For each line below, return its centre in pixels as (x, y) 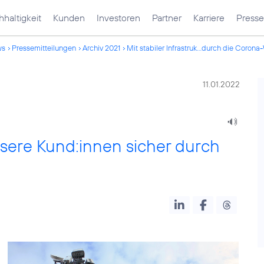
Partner (167, 18)
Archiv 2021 (101, 48)
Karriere (209, 18)
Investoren (118, 18)
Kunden (69, 18)
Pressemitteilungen (44, 48)
